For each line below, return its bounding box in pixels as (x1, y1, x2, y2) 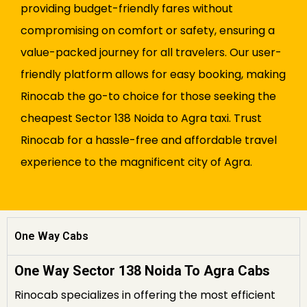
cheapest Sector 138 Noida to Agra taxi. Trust (21, 110, 262, 127)
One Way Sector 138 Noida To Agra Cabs (14, 262, 270, 280)
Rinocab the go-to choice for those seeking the (21, 88, 276, 105)
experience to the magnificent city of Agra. (21, 154, 252, 171)
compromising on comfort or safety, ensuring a (21, 23, 275, 39)
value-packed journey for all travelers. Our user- (21, 45, 282, 61)
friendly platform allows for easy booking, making (21, 66, 286, 83)
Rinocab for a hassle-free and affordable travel (21, 132, 277, 149)
